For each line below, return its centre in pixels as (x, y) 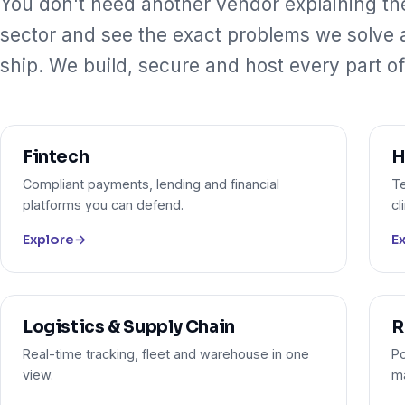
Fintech (56, 157)
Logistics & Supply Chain (129, 327)
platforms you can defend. (103, 205)
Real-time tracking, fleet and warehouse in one (166, 354)
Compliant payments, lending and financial (151, 184)
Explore (48, 240)
